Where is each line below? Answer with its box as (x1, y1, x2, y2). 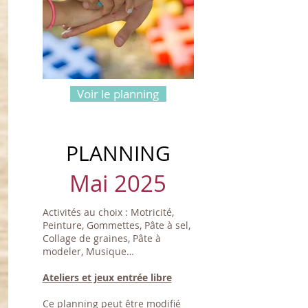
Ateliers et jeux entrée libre (42, 271, 172, 284)
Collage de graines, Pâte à (42, 232, 161, 245)
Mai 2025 (69, 168, 166, 199)
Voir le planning (77, 86, 159, 102)
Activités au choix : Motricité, (42, 206, 174, 219)
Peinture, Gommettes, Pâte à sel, (42, 219, 190, 232)
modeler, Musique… (42, 245, 134, 258)
